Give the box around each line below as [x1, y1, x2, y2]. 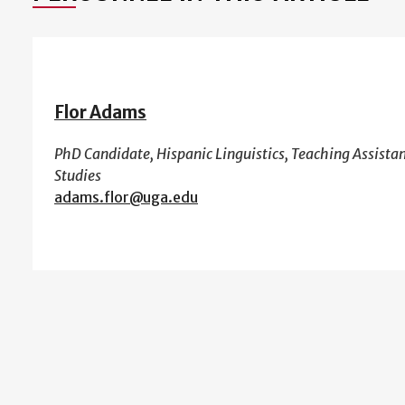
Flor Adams [54, 102, 146, 124]
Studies [54, 165, 101, 184]
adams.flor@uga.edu [54, 187, 198, 206]
